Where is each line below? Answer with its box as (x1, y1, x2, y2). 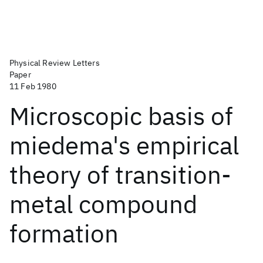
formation (9, 217, 119, 249)
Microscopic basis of (9, 100, 233, 132)
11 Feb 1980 (9, 81, 56, 92)
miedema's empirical (9, 129, 239, 161)
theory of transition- (9, 159, 231, 191)
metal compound (9, 188, 197, 220)
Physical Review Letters (9, 58, 100, 68)
